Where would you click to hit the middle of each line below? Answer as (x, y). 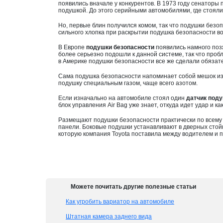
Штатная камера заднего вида (109, 217)
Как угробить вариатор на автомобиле (120, 202)
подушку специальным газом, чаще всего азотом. (128, 83)
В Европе (72, 47)
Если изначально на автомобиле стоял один (122, 98)
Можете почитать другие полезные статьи (133, 187)
